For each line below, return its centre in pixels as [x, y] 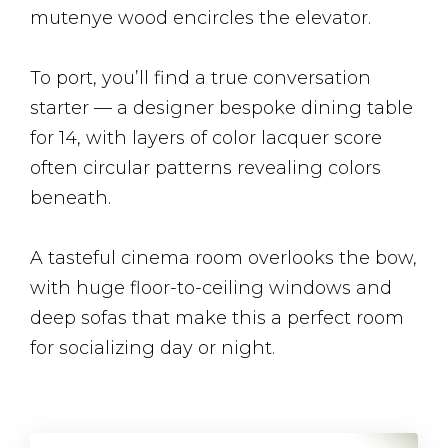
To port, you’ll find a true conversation [200, 78]
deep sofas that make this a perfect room [217, 318]
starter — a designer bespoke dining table [221, 108]
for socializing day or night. [152, 348]
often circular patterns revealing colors [205, 168]
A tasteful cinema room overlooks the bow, [223, 258]
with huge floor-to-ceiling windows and [211, 288]
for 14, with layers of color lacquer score [206, 138]
